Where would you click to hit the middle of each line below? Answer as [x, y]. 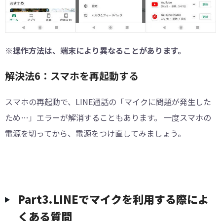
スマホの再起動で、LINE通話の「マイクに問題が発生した [108, 101]
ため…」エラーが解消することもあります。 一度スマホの [108, 117]
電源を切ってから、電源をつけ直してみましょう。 [95, 133]
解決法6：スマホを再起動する [72, 75]
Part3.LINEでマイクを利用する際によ [113, 199]
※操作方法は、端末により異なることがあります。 [95, 50]
